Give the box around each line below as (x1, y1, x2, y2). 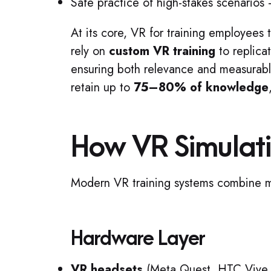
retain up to (71, 79, 134, 96)
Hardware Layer (71, 227, 206, 250)
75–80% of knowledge (134, 79, 269, 96)
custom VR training (109, 42, 215, 60)
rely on (71, 42, 109, 60)
